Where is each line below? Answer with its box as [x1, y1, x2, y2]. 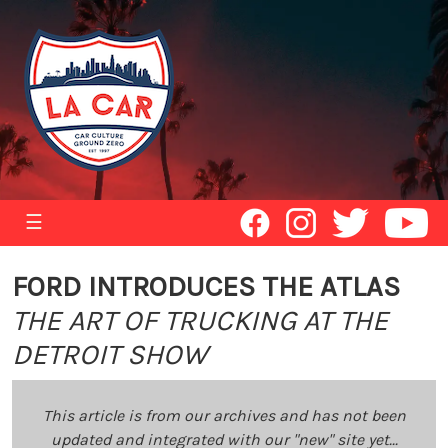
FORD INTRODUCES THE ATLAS [12, 270, 400, 303]
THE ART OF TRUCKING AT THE [12, 304, 388, 337]
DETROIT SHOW [12, 338, 208, 371]
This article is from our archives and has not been [42, 406, 406, 425]
